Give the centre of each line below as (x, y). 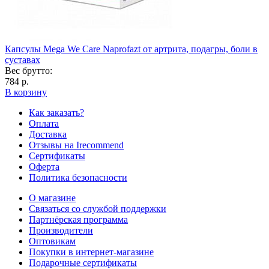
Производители (61, 230)
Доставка (48, 134)
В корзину (26, 92)
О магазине (52, 198)
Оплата (44, 123)
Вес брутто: (29, 70)
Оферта (44, 166)
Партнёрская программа (78, 219)
